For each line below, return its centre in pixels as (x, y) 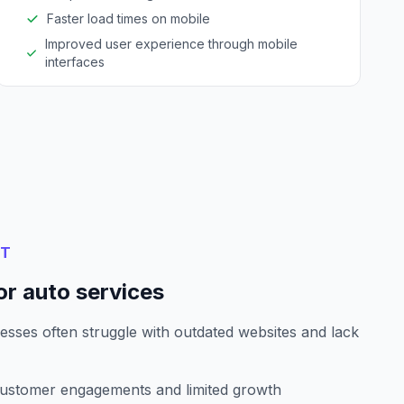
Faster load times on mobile (128, 18)
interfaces (75, 62)
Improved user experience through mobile (172, 44)
